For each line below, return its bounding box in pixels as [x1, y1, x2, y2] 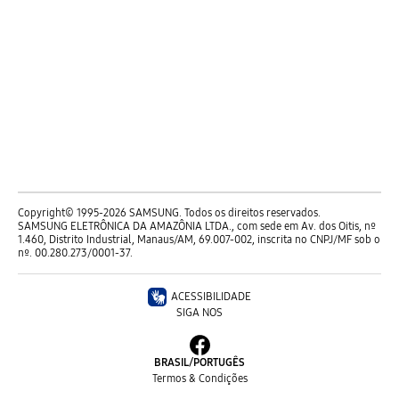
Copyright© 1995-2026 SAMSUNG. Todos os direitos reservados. [18, 207, 321, 219]
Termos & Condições [151, 372, 248, 385]
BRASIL [154, 356, 189, 369]
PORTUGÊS [193, 356, 245, 369]
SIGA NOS [176, 306, 223, 319]
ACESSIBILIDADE [171, 290, 251, 303]
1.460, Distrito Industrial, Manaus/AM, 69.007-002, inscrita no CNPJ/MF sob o [18, 233, 380, 246]
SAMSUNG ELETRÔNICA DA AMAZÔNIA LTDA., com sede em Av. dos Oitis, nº [18, 220, 376, 232]
